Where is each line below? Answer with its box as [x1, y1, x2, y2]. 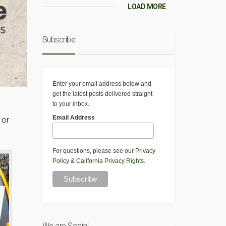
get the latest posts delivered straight [52, 90, 152, 98]
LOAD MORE [128, 3, 166, 11]
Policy [52, 157, 69, 165]
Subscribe [42, 35, 75, 45]
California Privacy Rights [76, 157, 144, 165]
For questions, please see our [52, 147, 135, 155]
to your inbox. [52, 100, 89, 108]
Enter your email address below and [52, 80, 151, 88]
